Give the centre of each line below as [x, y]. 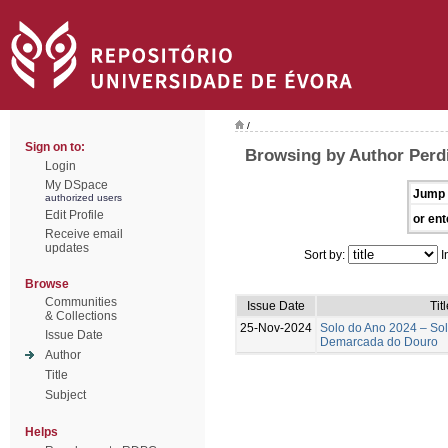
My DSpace [76, 185]
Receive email [84, 234]
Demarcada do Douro [379, 341]
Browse [47, 284]
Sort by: [326, 254]
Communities [81, 302]
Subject [65, 395]
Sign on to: [55, 147]
